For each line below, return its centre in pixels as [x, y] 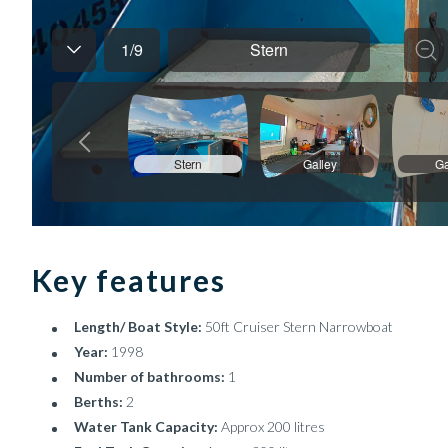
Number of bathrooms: [151, 376]
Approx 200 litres [273, 426]
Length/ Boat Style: [139, 326]
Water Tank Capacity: [147, 426]
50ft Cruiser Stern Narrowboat [299, 326]
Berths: [100, 401]
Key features [129, 280]
